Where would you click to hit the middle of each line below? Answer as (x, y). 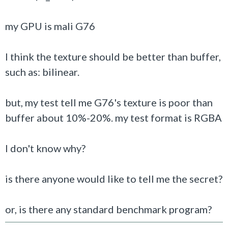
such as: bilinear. (42, 72)
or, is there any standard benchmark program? (108, 209)
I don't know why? (45, 148)
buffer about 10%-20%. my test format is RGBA (113, 118)
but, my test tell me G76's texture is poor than (109, 102)
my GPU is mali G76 (50, 26)
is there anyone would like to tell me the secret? (114, 179)
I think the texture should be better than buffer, (113, 56)
